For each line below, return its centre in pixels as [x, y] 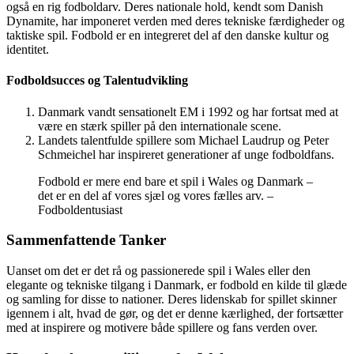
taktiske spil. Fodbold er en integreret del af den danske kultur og [168, 36]
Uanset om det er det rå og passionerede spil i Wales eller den [158, 271]
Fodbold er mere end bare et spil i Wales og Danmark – [175, 181]
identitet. [28, 50]
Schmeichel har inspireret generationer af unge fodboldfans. [186, 154]
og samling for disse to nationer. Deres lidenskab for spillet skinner [171, 299]
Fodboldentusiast [80, 209]
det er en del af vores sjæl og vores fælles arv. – [156, 195]
